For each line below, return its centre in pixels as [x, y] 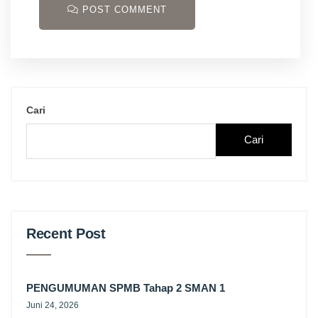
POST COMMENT [123, 10]
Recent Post [66, 234]
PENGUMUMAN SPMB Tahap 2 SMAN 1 [126, 288]
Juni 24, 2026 [53, 306]
